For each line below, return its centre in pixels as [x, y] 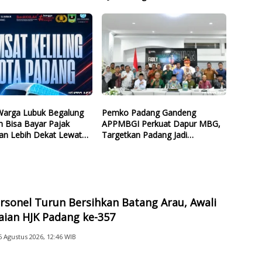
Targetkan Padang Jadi [144, 135]
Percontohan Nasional [144, 146]
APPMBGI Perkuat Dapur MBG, [161, 123]
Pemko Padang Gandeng [149, 112]
